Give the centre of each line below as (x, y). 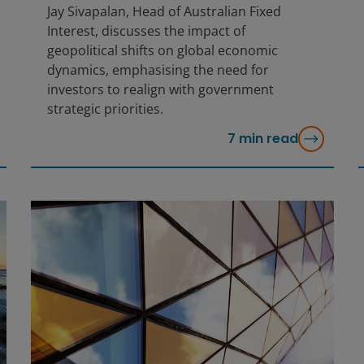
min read (268, 138)
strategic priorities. (105, 108)
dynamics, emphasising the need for (158, 69)
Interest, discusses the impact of (146, 30)
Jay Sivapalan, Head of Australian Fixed (164, 11)
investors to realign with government (160, 89)
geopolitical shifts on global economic (162, 50)
